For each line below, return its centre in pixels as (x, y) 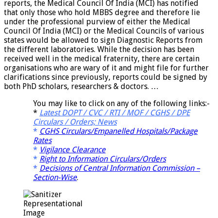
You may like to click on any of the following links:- (121, 103)
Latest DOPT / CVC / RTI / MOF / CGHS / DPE (115, 112)
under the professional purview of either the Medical (97, 21)
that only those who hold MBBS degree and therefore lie (102, 12)
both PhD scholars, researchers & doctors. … (81, 86)
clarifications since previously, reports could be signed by (106, 77)
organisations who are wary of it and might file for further (106, 68)
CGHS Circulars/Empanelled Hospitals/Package (118, 131)
